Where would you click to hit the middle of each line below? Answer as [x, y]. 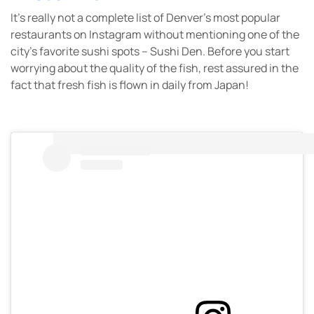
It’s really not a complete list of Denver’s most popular [145, 18]
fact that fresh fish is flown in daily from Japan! [130, 85]
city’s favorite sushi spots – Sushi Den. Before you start [150, 52]
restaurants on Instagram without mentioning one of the [155, 35]
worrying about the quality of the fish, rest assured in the [155, 68]
